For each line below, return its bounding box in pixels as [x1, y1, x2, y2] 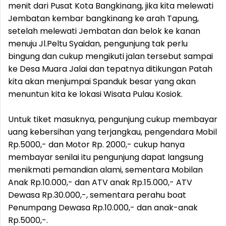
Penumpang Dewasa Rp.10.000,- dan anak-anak [8, 202, 198, 213]
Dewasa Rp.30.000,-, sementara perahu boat [8, 189, 186, 201]
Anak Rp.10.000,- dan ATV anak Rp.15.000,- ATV [8, 177, 192, 188]
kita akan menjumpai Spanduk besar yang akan [8, 76, 196, 87]
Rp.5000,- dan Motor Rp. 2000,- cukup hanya [8, 139, 185, 150]
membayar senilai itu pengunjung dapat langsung [8, 151, 203, 163]
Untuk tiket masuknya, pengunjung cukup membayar [8, 114, 217, 125]
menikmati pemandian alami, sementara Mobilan [8, 164, 203, 176]
